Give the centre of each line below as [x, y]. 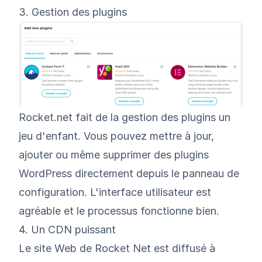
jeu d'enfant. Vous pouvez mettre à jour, [116, 136]
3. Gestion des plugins [73, 12]
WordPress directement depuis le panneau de [129, 174]
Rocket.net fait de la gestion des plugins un [125, 118]
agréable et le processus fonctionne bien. [119, 211]
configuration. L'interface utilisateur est [115, 192]
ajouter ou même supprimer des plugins [114, 155]
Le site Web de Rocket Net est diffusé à [117, 249]
